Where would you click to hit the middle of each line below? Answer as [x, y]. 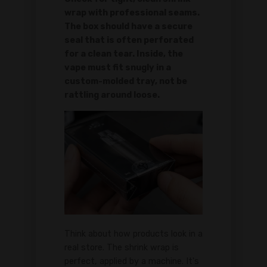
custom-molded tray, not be [126, 82]
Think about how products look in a [133, 234]
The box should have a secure [128, 27]
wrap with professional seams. [132, 13]
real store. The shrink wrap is [122, 248]
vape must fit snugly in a [118, 68]
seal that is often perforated [129, 41]
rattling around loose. [112, 95]
